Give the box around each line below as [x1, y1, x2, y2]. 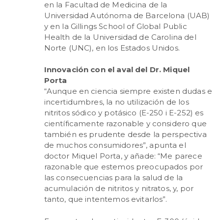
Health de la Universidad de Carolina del [44, 32, 196, 42]
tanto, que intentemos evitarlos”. [44, 194, 167, 204]
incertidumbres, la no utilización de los [44, 97, 189, 107]
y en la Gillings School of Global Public [44, 21, 187, 31]
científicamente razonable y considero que [44, 119, 207, 128]
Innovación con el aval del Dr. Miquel [44, 65, 190, 74]
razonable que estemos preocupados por [44, 162, 203, 171]
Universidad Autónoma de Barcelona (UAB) [44, 10, 210, 20]
